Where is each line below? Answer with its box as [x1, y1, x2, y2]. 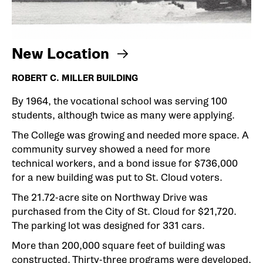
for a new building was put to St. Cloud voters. [12, 171, 222, 184]
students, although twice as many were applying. [12, 109, 235, 122]
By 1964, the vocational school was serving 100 [12, 95, 227, 108]
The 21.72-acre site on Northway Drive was [12, 191, 208, 204]
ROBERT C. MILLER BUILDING [12, 73, 138, 85]
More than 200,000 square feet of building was [12, 240, 225, 252]
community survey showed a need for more [12, 143, 210, 156]
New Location [12, 44, 109, 64]
